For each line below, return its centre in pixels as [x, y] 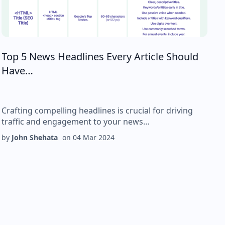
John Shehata [35, 137]
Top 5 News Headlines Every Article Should [100, 57]
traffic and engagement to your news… [76, 122]
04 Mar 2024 [94, 137]
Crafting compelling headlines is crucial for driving [97, 110]
